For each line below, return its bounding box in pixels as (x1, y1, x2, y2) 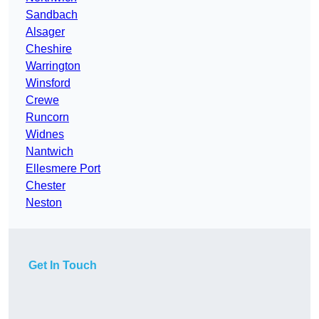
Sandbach (26, 9, 78, 21)
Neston (26, 197, 62, 209)
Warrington (26, 60, 80, 73)
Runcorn (26, 111, 69, 124)
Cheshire (26, 43, 72, 56)
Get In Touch (28, 259, 97, 272)
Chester (26, 179, 66, 192)
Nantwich (26, 145, 73, 158)
